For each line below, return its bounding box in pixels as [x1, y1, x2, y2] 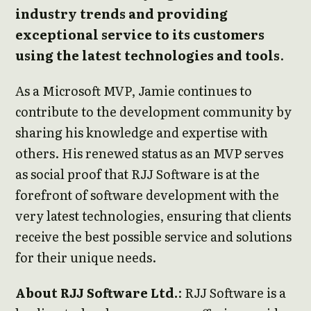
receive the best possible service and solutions [15, 227, 292, 246]
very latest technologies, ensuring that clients [15, 206, 291, 226]
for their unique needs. [15, 248, 156, 267]
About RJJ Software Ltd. [15, 283, 178, 302]
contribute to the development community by [15, 102, 292, 121]
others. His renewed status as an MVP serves [15, 144, 283, 163]
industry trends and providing [15, 4, 228, 24]
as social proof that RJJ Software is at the [15, 165, 260, 184]
